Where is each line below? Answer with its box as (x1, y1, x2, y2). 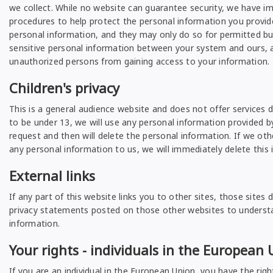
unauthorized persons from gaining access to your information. (9, 55, 270, 67)
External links (9, 166, 95, 185)
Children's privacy (9, 79, 119, 97)
